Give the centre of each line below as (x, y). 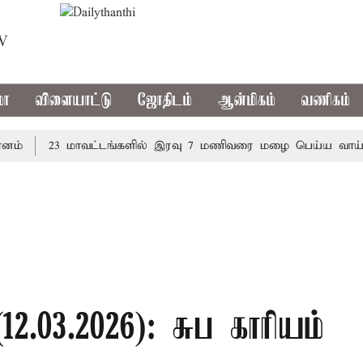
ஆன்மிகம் (247, 100)
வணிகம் (326, 100)
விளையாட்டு (74, 100)
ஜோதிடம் (165, 100)
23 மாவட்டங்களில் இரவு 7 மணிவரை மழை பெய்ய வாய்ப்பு (184, 146)
